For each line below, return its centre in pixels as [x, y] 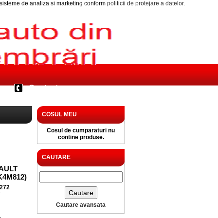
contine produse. [81, 137]
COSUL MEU [59, 114]
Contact [43, 88]
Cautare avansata [81, 205]
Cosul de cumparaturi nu [81, 130]
